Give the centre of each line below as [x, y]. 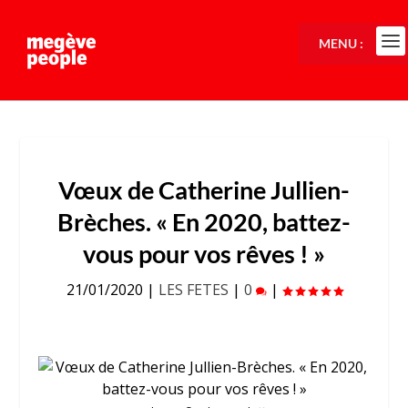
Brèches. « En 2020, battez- [204, 222]
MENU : [342, 43]
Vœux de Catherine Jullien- [204, 190]
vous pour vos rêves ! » [204, 254]
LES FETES [193, 290]
